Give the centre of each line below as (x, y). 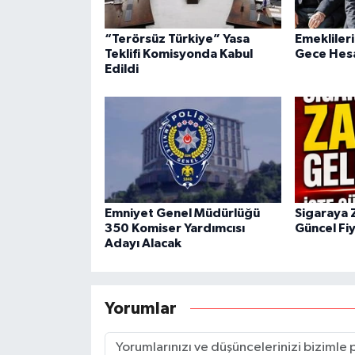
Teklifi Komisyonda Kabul (178, 53)
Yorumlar (140, 308)
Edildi (121, 69)
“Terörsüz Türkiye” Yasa (177, 38)
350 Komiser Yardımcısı (174, 229)
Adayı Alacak (143, 244)
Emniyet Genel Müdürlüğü (182, 214)
